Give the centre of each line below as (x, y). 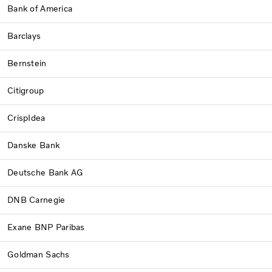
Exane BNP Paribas (46, 227)
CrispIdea (26, 118)
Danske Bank (34, 145)
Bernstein (31, 63)
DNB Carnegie (36, 200)
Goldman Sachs (39, 254)
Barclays (24, 36)
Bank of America (71, 8)
